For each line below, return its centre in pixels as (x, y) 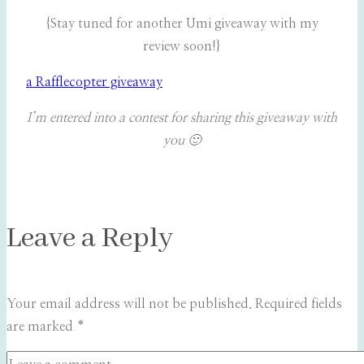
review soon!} (182, 47)
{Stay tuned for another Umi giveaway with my (182, 24)
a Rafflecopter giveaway (94, 82)
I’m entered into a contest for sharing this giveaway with (182, 118)
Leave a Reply (90, 239)
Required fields (299, 304)
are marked (41, 327)
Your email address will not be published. (129, 304)
